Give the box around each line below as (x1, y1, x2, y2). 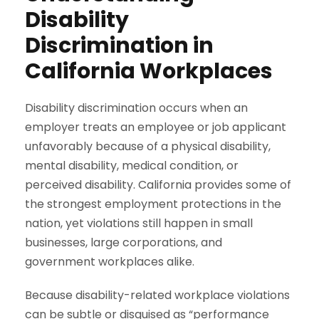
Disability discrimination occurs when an (25, 99, 248, 116)
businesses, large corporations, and (25, 234, 222, 251)
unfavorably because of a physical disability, (25, 137, 271, 155)
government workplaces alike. (25, 253, 194, 270)
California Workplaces (25, 56, 273, 86)
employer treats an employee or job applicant (25, 118, 286, 135)
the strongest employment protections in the (25, 195, 281, 212)
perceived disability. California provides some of (25, 176, 291, 193)
